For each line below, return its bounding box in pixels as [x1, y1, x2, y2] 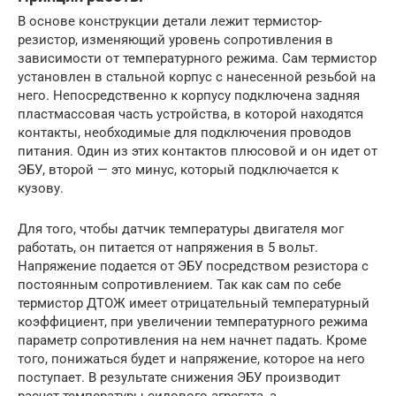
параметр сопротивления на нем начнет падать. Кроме [18, 331, 367, 348]
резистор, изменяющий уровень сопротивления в [18, 31, 333, 48]
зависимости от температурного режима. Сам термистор [18, 49, 377, 66]
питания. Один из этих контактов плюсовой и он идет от [18, 142, 377, 159]
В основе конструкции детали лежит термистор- [18, 12, 322, 29]
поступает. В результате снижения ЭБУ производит [18, 369, 340, 385]
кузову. [18, 179, 64, 196]
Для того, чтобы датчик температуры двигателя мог [18, 220, 344, 237]
